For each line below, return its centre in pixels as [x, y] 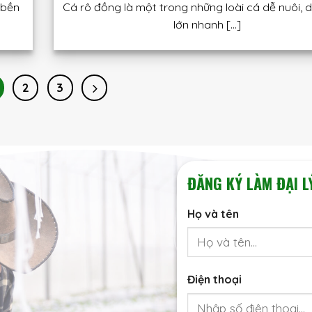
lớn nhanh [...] [208, 25]
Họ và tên [213, 213]
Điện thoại [214, 280]
